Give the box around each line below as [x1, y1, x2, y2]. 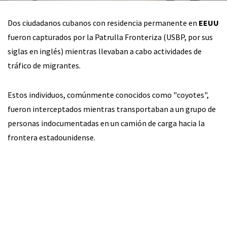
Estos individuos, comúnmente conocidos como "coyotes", [8, 89, 209, 100]
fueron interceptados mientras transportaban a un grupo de [8, 103, 216, 114]
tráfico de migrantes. [8, 60, 81, 70]
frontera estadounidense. [8, 132, 95, 142]
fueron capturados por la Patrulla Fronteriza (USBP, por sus [8, 31, 213, 42]
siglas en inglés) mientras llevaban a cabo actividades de [8, 46, 202, 56]
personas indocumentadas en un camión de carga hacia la [8, 118, 205, 128]
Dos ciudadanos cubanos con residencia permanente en [8, 17, 197, 28]
